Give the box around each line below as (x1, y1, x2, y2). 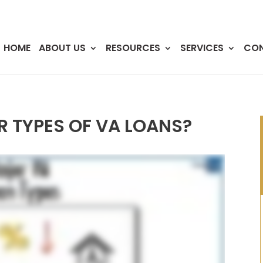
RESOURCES (106, 41, 160, 55)
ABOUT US (39, 41, 86, 55)
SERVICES (180, 41, 224, 55)
